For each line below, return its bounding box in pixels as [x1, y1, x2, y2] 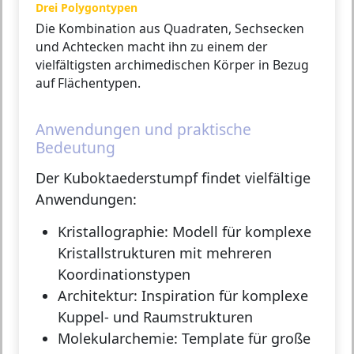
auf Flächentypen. [36, 74, 141, 92]
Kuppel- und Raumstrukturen [58, 307, 253, 327]
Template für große [178, 329, 311, 348]
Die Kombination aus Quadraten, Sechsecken [36, 20, 304, 38]
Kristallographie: [58, 222, 168, 242]
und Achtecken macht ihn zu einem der [36, 38, 268, 56]
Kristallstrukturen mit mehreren [58, 243, 272, 263]
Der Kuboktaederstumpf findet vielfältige [36, 168, 311, 188]
